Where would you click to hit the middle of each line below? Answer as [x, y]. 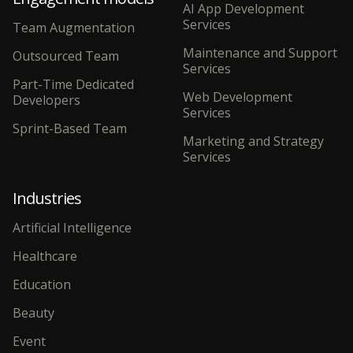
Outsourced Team [66, 56]
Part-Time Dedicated [73, 85]
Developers [46, 100]
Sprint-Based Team [70, 129]
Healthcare [45, 256]
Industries [47, 199]
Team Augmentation [74, 28]
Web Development [238, 97]
